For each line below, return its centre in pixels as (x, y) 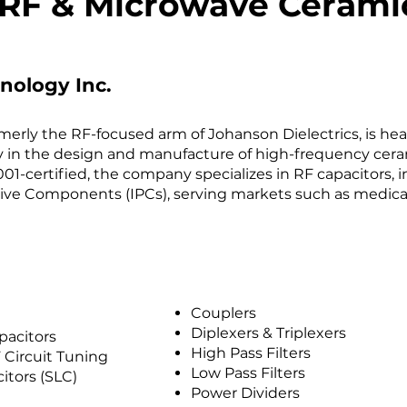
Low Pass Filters (248, 373)
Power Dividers (245, 393)
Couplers (223, 313)
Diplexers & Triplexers (268, 333)
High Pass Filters (251, 353)
